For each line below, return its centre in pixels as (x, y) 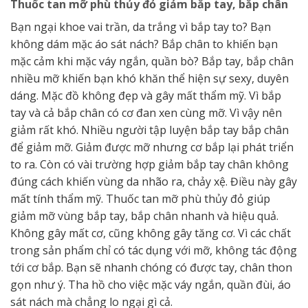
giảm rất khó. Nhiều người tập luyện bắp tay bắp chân (150, 130)
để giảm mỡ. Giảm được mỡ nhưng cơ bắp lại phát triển (152, 147)
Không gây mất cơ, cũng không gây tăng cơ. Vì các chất (151, 233)
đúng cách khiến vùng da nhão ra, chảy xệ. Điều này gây (154, 181)
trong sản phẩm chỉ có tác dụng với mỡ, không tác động (154, 250)
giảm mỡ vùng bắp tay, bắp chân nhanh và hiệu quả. (144, 216)
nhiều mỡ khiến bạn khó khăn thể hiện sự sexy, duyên (150, 78)
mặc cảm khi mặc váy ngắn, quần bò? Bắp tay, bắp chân (152, 61)
